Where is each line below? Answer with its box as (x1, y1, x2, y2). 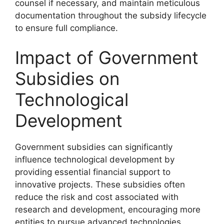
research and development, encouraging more (15, 204, 200, 214)
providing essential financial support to (15, 167, 170, 177)
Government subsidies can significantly (15, 142, 172, 152)
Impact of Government (15, 47, 198, 68)
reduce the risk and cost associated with (15, 192, 178, 202)
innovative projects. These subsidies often (15, 179, 185, 189)
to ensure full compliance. (15, 22, 118, 33)
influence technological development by (15, 154, 174, 164)
